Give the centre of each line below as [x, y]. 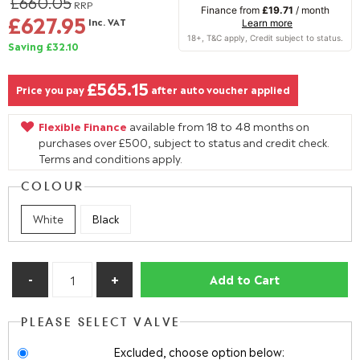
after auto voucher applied [221, 89]
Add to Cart [244, 278]
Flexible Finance [83, 126]
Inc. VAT [107, 21]
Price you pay [50, 89]
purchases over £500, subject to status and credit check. [184, 142]
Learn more [267, 23]
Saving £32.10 [43, 46]
